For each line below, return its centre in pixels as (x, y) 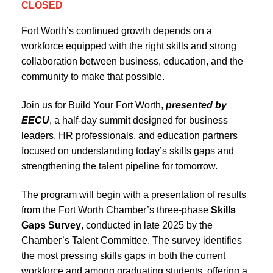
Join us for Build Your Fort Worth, (94, 105)
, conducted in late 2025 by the (147, 225)
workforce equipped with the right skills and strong (129, 46)
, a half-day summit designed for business (139, 120)
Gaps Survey (51, 225)
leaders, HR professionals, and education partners (129, 135)
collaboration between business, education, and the (132, 61)
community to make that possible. (93, 76)
